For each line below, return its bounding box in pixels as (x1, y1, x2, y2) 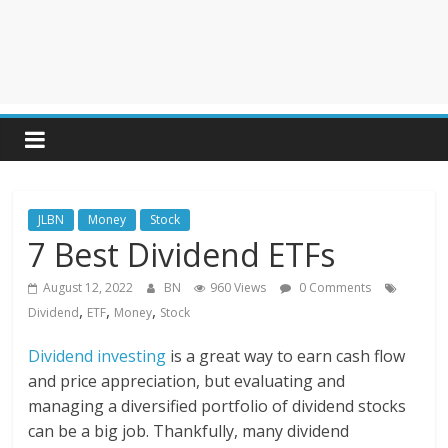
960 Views (210, 279, 267, 296)
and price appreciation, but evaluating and (28, 370, 346, 392)
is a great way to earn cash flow (166, 345, 406, 367)
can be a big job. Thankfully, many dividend (28, 420, 350, 442)
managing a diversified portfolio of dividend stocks (28, 395, 407, 417)
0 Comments (296, 279, 372, 296)
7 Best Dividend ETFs (28, 233, 336, 276)
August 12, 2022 (43, 279, 134, 296)
